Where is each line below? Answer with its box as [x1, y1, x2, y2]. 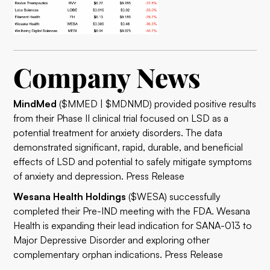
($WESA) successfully [126, 190, 221, 202]
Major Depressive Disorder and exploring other [13, 234, 210, 246]
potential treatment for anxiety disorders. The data [13, 127, 223, 139]
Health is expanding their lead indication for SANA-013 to [13, 219, 253, 231]
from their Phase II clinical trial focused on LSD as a [13, 112, 229, 124]
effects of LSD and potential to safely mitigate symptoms [13, 155, 253, 168]
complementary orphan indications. [13, 248, 165, 260]
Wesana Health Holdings [13, 190, 127, 202]
